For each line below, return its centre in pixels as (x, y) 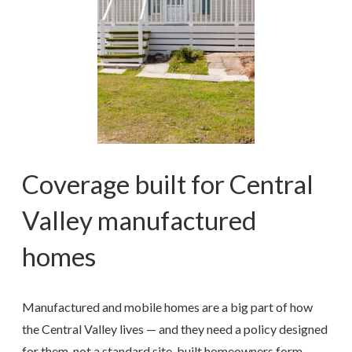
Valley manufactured (139, 220)
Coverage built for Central (168, 184)
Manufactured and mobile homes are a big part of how (167, 307)
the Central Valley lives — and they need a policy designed (175, 329)
